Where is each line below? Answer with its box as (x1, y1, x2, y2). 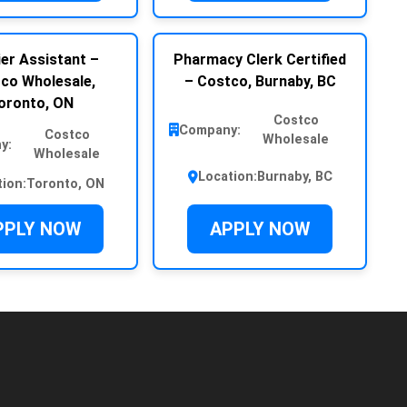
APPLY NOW (209, 218, 311, 241)
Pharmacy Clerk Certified (174, 51, 346, 69)
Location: (197, 169, 257, 185)
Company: (179, 122, 241, 138)
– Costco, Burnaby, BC (184, 73, 336, 91)
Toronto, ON (26, 176, 104, 193)
